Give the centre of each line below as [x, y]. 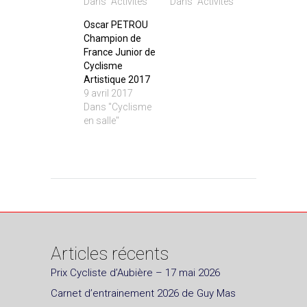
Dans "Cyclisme [118, 107]
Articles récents [110, 254]
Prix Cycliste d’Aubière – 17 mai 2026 [135, 273]
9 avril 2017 [108, 94]
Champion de [112, 39]
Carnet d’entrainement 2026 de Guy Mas [143, 294]
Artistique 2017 [117, 80]
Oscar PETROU [116, 25]
